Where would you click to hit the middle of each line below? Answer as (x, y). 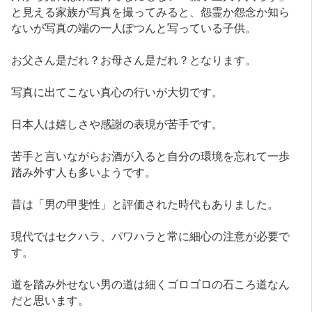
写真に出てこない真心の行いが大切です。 (117, 92)
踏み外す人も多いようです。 (84, 172)
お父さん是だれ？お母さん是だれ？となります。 (134, 60)
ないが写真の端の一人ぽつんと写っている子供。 (134, 28)
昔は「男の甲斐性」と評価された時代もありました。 (145, 204)
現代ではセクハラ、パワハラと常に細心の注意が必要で (151, 236)
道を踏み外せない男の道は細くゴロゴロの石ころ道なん (151, 284)
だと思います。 (50, 300)
